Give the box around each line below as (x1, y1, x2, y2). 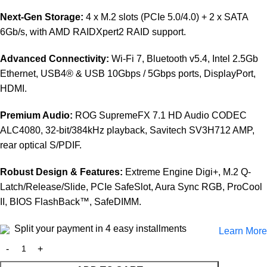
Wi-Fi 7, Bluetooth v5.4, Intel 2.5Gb (109, 54, 258, 64)
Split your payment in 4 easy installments (12, 223, 187, 234)
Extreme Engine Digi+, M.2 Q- (123, 167, 251, 178)
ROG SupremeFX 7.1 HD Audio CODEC (73, 110, 247, 121)
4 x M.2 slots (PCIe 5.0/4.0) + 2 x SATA (83, 12, 248, 23)
